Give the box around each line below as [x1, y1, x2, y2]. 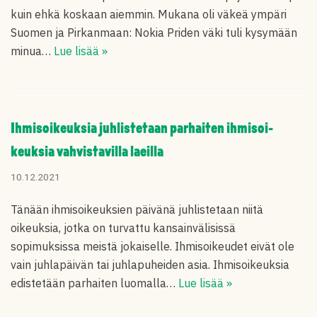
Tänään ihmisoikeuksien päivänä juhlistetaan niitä [11, 202, 263, 217]
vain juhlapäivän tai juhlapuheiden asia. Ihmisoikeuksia [11, 258, 289, 272]
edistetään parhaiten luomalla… [11, 276, 178, 290]
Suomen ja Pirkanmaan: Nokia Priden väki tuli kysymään [11, 25, 297, 40]
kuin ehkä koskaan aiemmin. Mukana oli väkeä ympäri [11, 7, 287, 21]
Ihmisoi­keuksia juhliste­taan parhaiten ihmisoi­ [11, 122, 273, 137]
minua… [11, 44, 54, 58]
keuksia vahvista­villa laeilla [11, 145, 163, 160]
